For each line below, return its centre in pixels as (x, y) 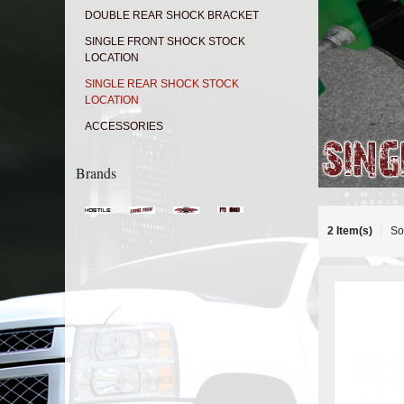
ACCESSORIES (124, 127)
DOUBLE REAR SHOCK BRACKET (172, 16)
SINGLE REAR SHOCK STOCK (162, 84)
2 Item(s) (350, 231)
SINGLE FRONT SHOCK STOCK (165, 42)
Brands (96, 173)
